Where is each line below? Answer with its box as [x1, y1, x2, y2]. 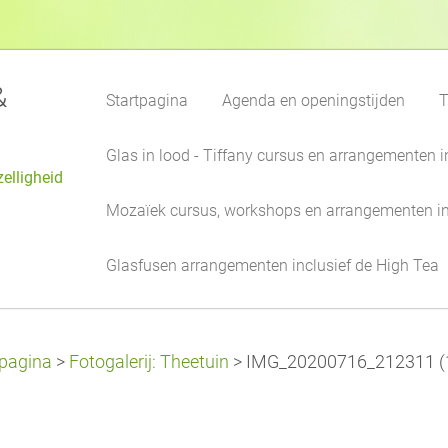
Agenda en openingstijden [222, 91, 405, 110]
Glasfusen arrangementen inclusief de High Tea [106, 256, 439, 275]
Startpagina [106, 91, 188, 110]
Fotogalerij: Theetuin [69, 352, 229, 372]
